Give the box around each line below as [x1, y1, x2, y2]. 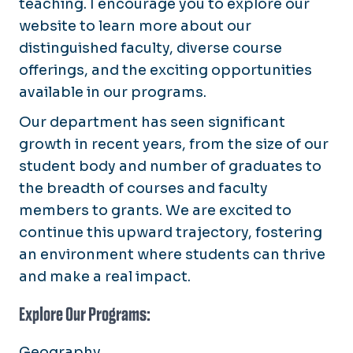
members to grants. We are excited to [19, 201, 292, 219]
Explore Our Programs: [19, 303, 150, 325]
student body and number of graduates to [19, 157, 321, 175]
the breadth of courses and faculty [19, 179, 268, 197]
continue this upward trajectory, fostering [19, 223, 322, 241]
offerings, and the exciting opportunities [19, 61, 312, 79]
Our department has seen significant [19, 113, 285, 131]
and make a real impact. [19, 267, 191, 285]
